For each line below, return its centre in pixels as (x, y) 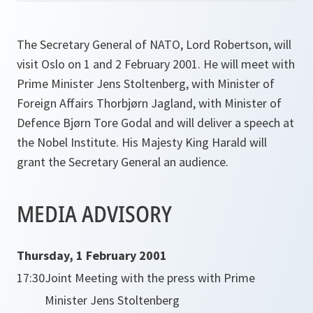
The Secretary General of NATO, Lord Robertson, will (154, 44)
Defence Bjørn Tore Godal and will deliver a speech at (155, 123)
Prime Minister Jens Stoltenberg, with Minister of (146, 83)
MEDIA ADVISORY (94, 213)
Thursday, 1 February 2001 (92, 255)
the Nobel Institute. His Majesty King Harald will (142, 142)
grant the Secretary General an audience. (123, 162)
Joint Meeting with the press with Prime (150, 278)
